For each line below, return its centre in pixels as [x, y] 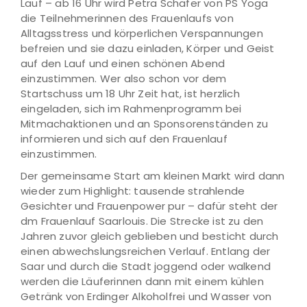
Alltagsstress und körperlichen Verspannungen [142, 33]
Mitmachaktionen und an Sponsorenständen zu [145, 124]
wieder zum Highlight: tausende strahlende [133, 191]
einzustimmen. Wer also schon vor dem [124, 78]
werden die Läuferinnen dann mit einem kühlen [142, 281]
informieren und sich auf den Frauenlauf [124, 139]
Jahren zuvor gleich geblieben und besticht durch [150, 236]
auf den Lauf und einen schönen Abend [123, 63]
